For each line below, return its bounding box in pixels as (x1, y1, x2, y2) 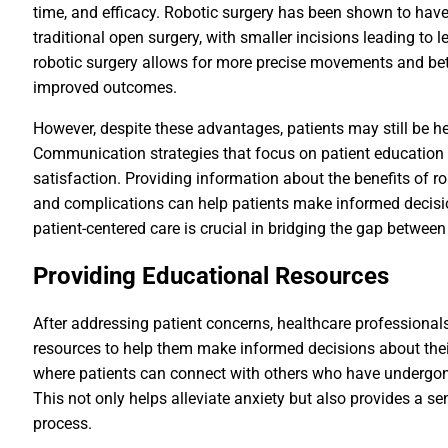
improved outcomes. (33, 78, 178, 97)
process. (33, 414, 93, 433)
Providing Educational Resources (33, 262, 390, 290)
